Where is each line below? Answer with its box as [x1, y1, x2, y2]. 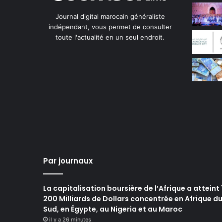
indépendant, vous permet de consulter [48, 23, 172, 31]
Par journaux [43, 156, 93, 166]
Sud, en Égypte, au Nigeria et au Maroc [43, 204, 182, 214]
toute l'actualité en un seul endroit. [55, 33, 165, 41]
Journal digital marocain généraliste [55, 12, 165, 20]
